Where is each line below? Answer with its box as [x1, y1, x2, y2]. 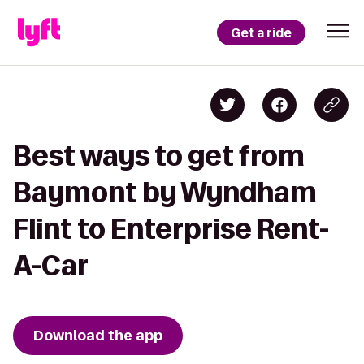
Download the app [33, 326, 162, 345]
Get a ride [231, 24, 292, 41]
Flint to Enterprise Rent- [13, 214, 329, 244]
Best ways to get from [13, 141, 305, 171]
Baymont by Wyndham [13, 177, 317, 207]
